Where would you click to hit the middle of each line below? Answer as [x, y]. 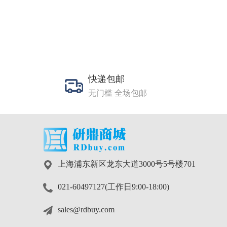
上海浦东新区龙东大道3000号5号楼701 [127, 164]
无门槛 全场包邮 [118, 93]
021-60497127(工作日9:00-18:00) [113, 187]
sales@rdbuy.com [86, 210]
